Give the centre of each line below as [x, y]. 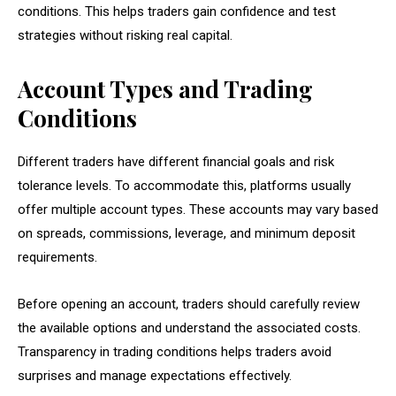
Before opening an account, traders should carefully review [189, 304]
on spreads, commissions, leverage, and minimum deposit [187, 233]
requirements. [57, 257]
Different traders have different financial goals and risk [176, 161]
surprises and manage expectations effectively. [155, 375]
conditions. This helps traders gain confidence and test [177, 11]
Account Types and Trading [165, 88]
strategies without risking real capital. [125, 35]
